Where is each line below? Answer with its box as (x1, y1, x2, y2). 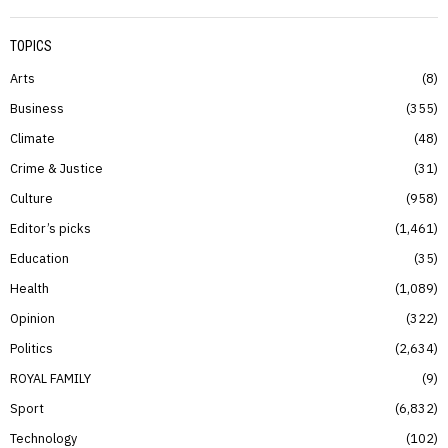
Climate (10, 129, 55, 146)
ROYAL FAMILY (10, 369, 91, 386)
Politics (10, 339, 53, 356)
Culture (10, 189, 53, 206)
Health (10, 279, 49, 296)
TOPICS (10, 37, 52, 54)
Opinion (10, 309, 55, 326)
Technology (10, 429, 77, 446)
